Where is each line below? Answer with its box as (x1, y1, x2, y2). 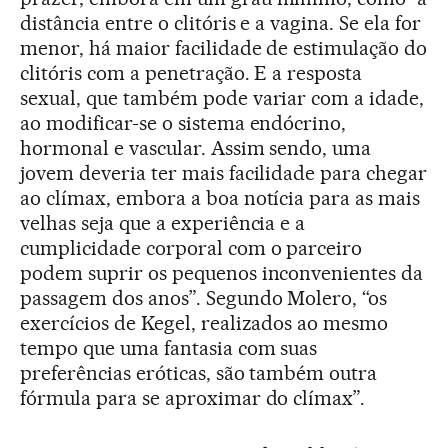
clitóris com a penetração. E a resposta (20, 61, 363, 86)
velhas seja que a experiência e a (20, 211, 306, 236)
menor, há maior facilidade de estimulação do (20, 36, 428, 61)
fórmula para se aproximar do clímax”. (20, 386, 366, 411)
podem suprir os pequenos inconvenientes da (20, 261, 424, 286)
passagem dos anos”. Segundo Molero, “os (20, 286, 388, 311)
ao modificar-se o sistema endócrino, (20, 111, 347, 136)
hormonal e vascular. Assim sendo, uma (20, 136, 372, 161)
